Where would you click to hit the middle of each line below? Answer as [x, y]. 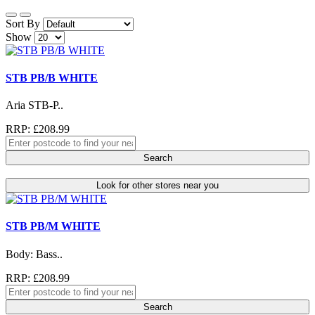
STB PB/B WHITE [52, 77]
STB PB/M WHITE [53, 226]
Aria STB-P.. [34, 105]
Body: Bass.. [34, 254]
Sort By [23, 23]
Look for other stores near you [157, 186]
